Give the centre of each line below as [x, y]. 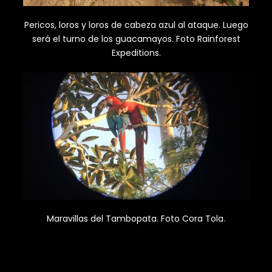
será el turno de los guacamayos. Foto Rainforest [136, 39]
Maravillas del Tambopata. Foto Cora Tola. [136, 218]
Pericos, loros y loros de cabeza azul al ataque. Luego [136, 25]
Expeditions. [136, 53]
